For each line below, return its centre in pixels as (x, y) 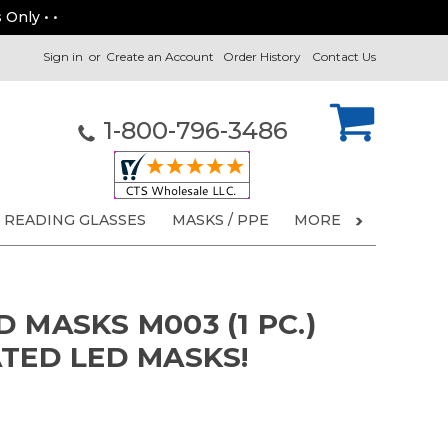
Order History (262, 56)
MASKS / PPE (220, 220)
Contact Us (344, 56)
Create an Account (160, 56)
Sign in (63, 56)
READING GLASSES (75, 220)
